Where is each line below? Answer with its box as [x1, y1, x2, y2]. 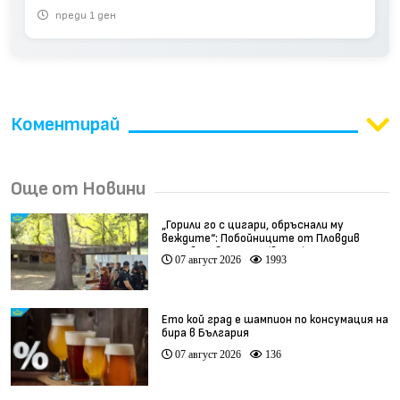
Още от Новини [11, 178, 146, 200]
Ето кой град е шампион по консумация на [161, 312, 388, 328]
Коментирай [11, 113, 120, 136]
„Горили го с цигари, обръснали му [161, 218, 344, 232]
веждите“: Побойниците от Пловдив [161, 231, 360, 246]
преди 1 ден [53, 9, 116, 22]
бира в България [161, 326, 249, 341]
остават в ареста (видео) [161, 245, 305, 259]
